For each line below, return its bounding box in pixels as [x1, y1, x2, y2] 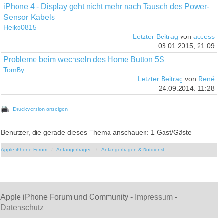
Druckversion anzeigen [13, 106, 68, 112]
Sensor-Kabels [3, 13, 55, 21]
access [193, 33, 215, 40]
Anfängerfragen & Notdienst [101, 146, 165, 152]
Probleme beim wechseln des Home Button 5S [3, 55, 165, 64]
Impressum [135, 192, 173, 201]
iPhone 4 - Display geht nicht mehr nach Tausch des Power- [3, 2, 210, 11]
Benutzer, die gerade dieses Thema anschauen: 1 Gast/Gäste [1, 128, 192, 136]
